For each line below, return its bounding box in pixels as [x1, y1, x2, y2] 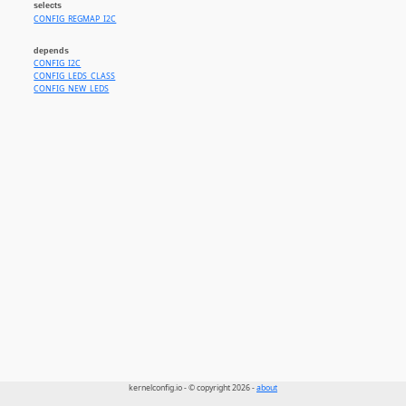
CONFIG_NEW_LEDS [34, 83, 110, 95]
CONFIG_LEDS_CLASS [34, 71, 116, 82]
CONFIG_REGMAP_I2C [34, 13, 117, 24]
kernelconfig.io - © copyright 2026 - [129, 382, 256, 394]
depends [34, 46, 70, 56]
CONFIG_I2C [34, 58, 82, 70]
